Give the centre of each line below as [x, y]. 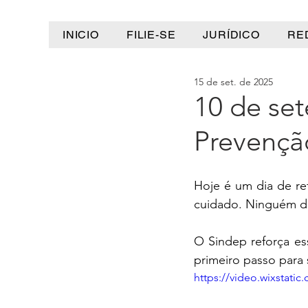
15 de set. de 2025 [233, 82]
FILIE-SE [151, 35]
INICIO [81, 35]
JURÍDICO [231, 35]
